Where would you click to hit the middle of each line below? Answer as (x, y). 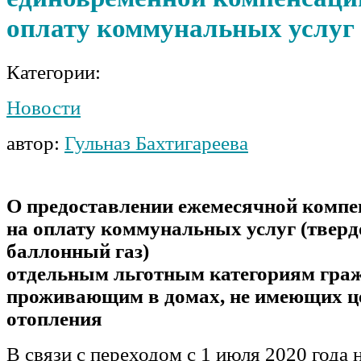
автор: (35, 143)
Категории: (54, 72)
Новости (44, 107)
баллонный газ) (78, 251)
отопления (54, 318)
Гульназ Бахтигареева (156, 143)
